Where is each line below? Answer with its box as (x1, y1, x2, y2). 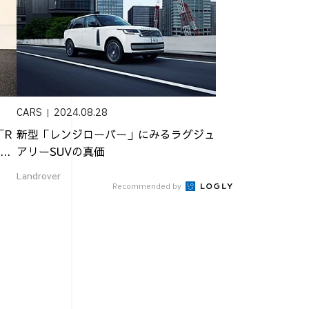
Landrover (17, 169, 61, 182)
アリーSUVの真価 (17, 143, 106, 159)
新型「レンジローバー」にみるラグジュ (17, 126, 216, 141)
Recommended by (112, 180, 183, 192)
